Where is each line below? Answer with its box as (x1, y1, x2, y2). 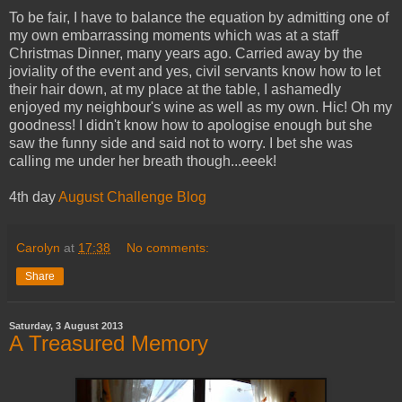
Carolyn (16, 240, 60, 256)
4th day (9, 189, 58, 205)
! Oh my (344, 100, 392, 116)
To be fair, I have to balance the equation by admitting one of (9, 10, 389, 26)
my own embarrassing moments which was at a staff (9, 28, 338, 44)
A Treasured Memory (9, 331, 208, 356)
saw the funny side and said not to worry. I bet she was (9, 135, 353, 152)
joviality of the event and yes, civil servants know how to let (9, 64, 380, 80)
